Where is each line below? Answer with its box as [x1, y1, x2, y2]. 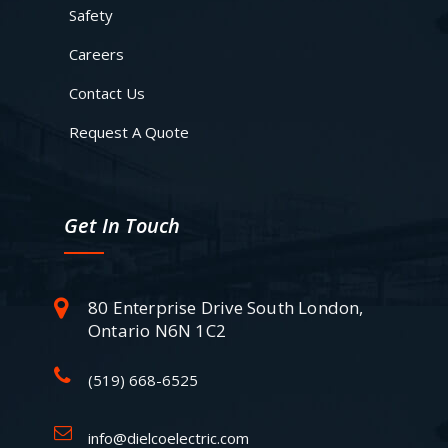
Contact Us [69, 82, 145, 103]
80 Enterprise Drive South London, [88, 296, 364, 320]
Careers [69, 43, 124, 64]
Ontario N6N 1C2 [88, 319, 226, 343]
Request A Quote [69, 121, 189, 142]
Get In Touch [64, 211, 181, 239]
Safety [69, 4, 113, 25]
